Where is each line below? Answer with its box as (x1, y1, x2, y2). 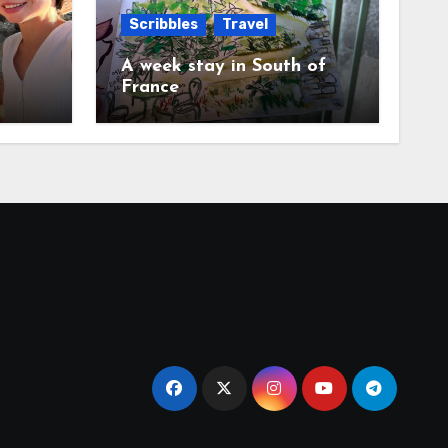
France (120, 77, 179, 97)
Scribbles (128, 15, 198, 33)
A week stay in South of (120, 56, 326, 76)
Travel (221, 15, 268, 33)
